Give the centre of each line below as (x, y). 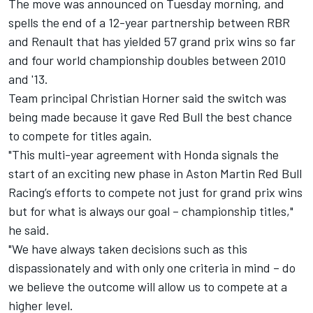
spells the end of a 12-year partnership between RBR (149, 23)
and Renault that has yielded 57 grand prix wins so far (152, 42)
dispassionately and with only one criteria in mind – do (152, 268)
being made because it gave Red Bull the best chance (150, 117)
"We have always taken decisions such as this (128, 249)
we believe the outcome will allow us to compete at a (148, 287)
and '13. (28, 79)
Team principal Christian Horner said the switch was (147, 98)
